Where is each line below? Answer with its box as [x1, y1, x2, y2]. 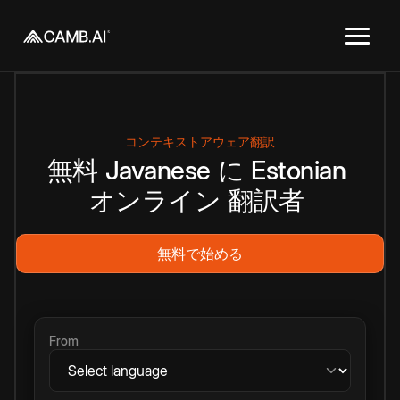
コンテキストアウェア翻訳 [125, 134, 275, 149]
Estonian [251, 154, 346, 186]
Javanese [104, 154, 211, 186]
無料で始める [157, 245, 243, 262]
